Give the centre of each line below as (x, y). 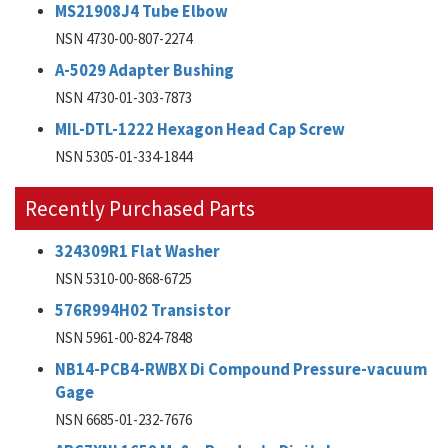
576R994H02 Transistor (143, 310)
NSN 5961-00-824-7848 (123, 337)
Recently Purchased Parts (140, 208)
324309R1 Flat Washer (137, 251)
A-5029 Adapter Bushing (144, 70)
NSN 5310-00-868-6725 (123, 278)
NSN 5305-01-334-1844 (123, 156)
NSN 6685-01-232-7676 (123, 419)
